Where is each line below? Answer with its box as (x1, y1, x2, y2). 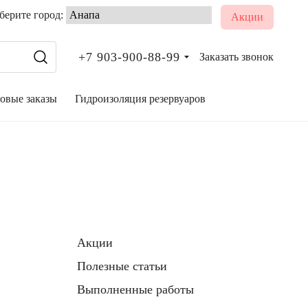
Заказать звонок (199, 51, 274, 63)
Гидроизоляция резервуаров (75, 93, 206, 104)
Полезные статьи (77, 259, 167, 273)
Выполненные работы (77, 283, 194, 296)
